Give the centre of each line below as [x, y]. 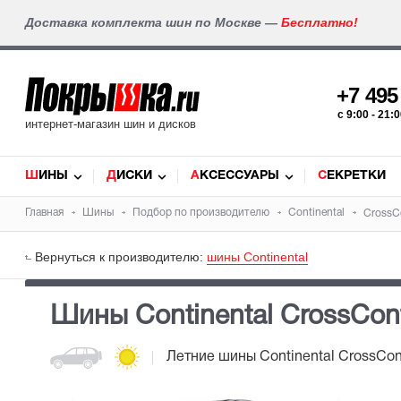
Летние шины [213, 357]
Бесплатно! [320, 22]
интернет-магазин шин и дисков [111, 124]
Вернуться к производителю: [121, 257]
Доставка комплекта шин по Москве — [153, 22]
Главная [44, 213]
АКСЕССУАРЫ [239, 176]
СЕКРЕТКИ [356, 176]
